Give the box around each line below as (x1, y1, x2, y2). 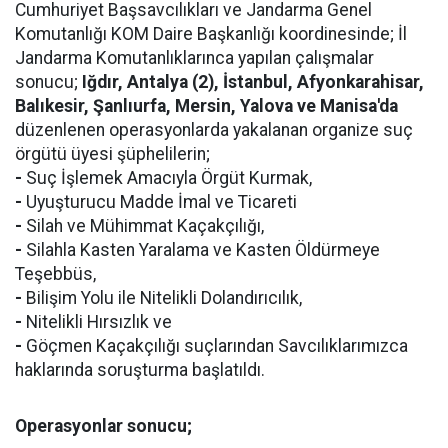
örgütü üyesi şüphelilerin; (15, 144, 210, 165)
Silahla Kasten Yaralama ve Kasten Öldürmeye (22, 240, 380, 261)
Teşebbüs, (15, 264, 96, 285)
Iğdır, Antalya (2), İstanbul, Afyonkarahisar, (82, 72, 424, 93)
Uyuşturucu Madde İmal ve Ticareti (22, 192, 297, 213)
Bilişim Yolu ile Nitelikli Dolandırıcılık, (22, 288, 302, 309)
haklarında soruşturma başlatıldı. (15, 360, 265, 381)
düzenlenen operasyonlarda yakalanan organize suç (15, 120, 413, 141)
